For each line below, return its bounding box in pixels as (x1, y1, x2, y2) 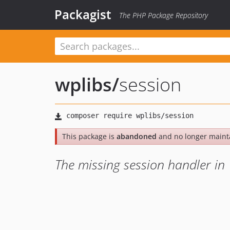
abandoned (117, 131, 157, 141)
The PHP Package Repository (119, 10, 208, 20)
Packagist (54, 6, 111, 23)
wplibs (55, 72, 112, 97)
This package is (62, 131, 117, 141)
